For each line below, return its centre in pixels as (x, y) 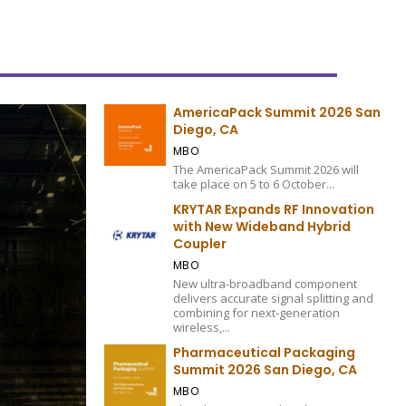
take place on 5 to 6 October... (253, 184)
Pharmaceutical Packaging (264, 353)
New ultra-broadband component (265, 284)
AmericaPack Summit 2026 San (276, 113)
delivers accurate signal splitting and (273, 299)
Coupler (199, 244)
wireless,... (201, 328)
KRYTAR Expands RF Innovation (273, 210)
